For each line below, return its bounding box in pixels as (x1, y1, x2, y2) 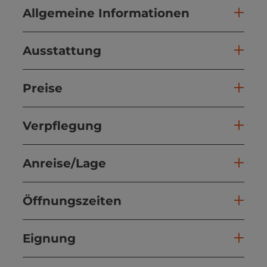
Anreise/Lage (23, 156, 106, 170)
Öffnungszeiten (23, 193, 122, 208)
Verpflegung (23, 118, 102, 133)
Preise (23, 80, 63, 95)
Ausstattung (23, 43, 101, 58)
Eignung (23, 231, 76, 246)
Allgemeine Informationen (23, 5, 190, 20)
